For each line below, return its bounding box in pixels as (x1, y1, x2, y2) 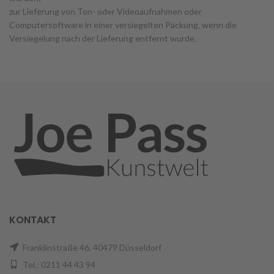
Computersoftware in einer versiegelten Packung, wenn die (9, 20, 237, 30)
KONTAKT (9, 213, 56, 228)
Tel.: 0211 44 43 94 (21, 259, 95, 270)
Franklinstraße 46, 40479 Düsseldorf (21, 242, 161, 253)
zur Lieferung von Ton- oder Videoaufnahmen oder (9, 6, 202, 17)
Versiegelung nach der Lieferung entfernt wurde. (9, 33, 196, 43)
